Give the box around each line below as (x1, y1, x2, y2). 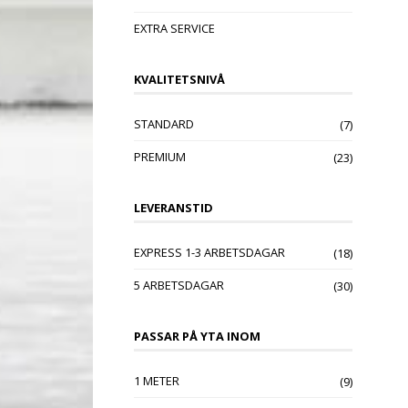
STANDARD (134, 116, 194, 133)
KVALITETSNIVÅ (134, 71, 225, 88)
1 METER (134, 372, 179, 390)
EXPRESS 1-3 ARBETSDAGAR (134, 244, 285, 261)
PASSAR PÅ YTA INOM (134, 328, 260, 345)
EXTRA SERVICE (134, 20, 215, 37)
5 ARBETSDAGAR (134, 277, 224, 294)
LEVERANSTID (134, 199, 213, 217)
